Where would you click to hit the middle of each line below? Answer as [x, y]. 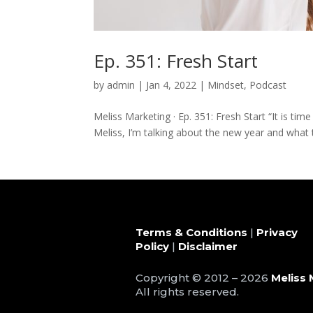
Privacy [277, 232]
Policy [153, 246]
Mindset [226, 85]
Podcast [268, 85]
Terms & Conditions [192, 232]
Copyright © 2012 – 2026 [204, 277]
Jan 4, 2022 [172, 85]
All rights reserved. [188, 291]
